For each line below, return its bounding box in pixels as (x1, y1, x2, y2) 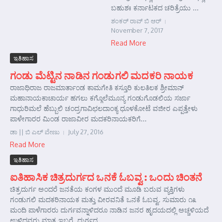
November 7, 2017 (111, 26, 164, 34)
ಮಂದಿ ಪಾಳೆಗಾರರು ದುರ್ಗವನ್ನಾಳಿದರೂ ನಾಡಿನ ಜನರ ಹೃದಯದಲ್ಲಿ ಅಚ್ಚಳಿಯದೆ (10, 206, 209, 214)
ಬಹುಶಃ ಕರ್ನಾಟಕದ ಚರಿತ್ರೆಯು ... (111, 3, 199, 12)
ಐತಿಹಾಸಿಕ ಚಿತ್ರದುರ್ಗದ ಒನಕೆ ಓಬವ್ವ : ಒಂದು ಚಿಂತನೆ (10, 170, 203, 183)
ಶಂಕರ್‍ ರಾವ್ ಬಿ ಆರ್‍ (111, 17, 161, 25)
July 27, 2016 (68, 128, 104, 136)
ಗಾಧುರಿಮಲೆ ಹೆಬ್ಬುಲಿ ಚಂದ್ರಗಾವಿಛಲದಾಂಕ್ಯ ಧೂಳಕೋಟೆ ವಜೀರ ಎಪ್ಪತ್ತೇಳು (10, 104, 198, 112)
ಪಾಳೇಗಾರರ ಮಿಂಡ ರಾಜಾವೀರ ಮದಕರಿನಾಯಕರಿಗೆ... (10, 114, 147, 123)
